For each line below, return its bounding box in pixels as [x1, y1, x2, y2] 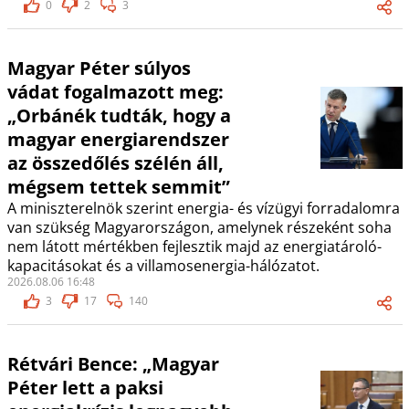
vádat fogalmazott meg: [6, 79, 224, 105]
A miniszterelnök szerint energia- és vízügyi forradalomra [6, 198, 400, 219]
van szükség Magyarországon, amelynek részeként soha [6, 217, 392, 238]
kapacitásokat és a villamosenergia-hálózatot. [6, 256, 320, 277]
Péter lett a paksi [6, 375, 163, 401]
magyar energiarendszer [6, 127, 229, 152]
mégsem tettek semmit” [6, 174, 230, 200]
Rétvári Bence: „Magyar [6, 351, 219, 377]
